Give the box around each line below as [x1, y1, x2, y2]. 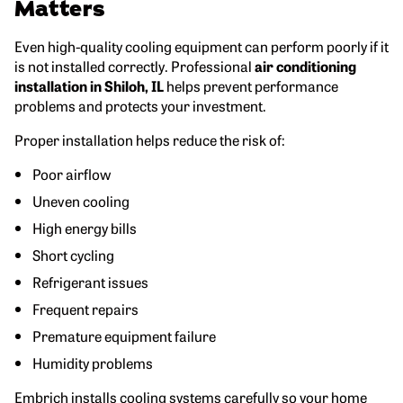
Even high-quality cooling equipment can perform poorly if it [14, 35, 389, 56]
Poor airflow [32, 163, 111, 184]
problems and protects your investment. [14, 94, 266, 115]
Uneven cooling [32, 190, 130, 210]
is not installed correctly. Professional [14, 55, 255, 76]
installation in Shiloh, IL [14, 75, 164, 95]
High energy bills [32, 217, 137, 237]
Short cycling [32, 244, 114, 264]
